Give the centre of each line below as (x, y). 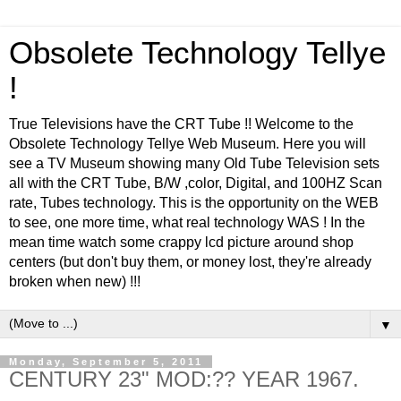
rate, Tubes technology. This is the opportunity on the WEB (194, 203)
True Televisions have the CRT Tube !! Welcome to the (181, 124)
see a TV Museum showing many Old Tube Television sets (194, 163)
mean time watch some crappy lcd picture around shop (181, 242)
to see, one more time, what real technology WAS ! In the (187, 222)
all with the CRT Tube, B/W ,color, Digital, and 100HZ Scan (196, 183)
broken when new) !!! (75, 282)
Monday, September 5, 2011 (106, 362)
